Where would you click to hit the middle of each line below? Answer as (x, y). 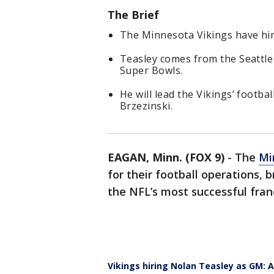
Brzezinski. (146, 106)
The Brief (133, 15)
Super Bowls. (151, 71)
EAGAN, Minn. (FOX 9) (166, 157)
